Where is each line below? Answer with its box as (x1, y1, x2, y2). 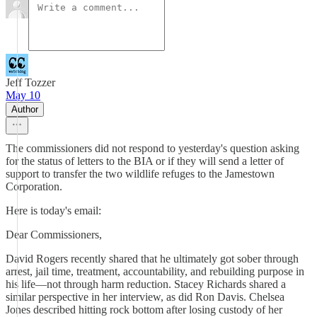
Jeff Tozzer (6, 76, 55, 88)
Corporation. (6, 180, 62, 192)
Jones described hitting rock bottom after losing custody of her (6, 304, 282, 316)
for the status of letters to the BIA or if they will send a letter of (6, 155, 284, 167)
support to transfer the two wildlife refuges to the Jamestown (6, 168, 275, 180)
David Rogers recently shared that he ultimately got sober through (6, 253, 299, 265)
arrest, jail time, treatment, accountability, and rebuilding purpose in (6, 265, 304, 277)
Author (11, 104, 38, 115)
